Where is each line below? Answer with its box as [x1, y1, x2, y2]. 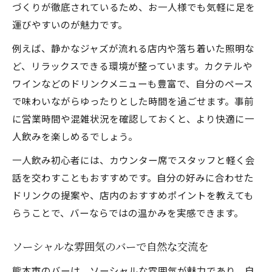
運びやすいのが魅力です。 [12, 18, 127, 31]
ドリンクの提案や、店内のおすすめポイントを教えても [12, 188, 254, 202]
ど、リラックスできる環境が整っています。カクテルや [12, 59, 253, 72]
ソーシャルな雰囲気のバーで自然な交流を [12, 240, 208, 254]
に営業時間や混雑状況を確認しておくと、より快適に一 [12, 112, 254, 125]
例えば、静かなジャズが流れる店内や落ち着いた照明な [12, 41, 254, 55]
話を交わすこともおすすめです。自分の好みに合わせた [12, 171, 254, 184]
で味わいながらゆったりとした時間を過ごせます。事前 [12, 94, 254, 107]
